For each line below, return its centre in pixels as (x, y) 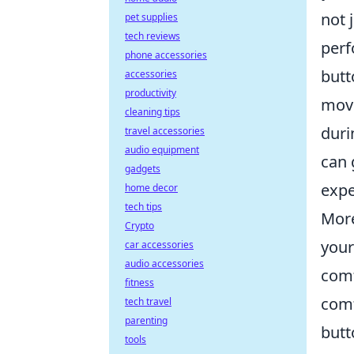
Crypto (139, 226)
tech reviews (153, 36)
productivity (151, 93)
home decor (151, 188)
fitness (139, 282)
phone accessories (166, 55)
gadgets (143, 169)
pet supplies (151, 17)
